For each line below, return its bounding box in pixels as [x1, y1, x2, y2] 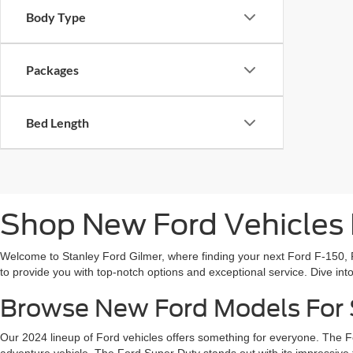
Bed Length [26, 115, 89, 130]
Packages [26, 62, 79, 77]
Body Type [26, 9, 86, 24]
